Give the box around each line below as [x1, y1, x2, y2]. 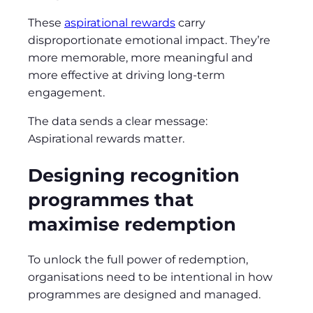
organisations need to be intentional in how [28, 270, 272, 284]
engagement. [28, 86, 105, 100]
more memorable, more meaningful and [28, 51, 253, 65]
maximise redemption [28, 212, 236, 235]
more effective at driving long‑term [28, 68, 225, 82]
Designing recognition [28, 163, 240, 186]
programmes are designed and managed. [28, 287, 261, 301]
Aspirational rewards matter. [28, 132, 184, 146]
